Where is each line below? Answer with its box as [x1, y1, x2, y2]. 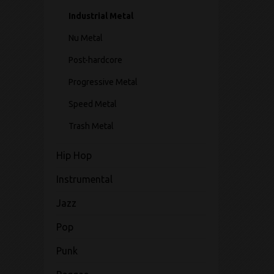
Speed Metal [68, 99, 117, 109]
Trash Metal [68, 121, 114, 131]
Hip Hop [56, 150, 92, 161]
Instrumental [56, 174, 113, 185]
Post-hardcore [68, 55, 122, 65]
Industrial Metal [68, 11, 133, 21]
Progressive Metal [68, 77, 138, 87]
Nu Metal [68, 33, 103, 43]
